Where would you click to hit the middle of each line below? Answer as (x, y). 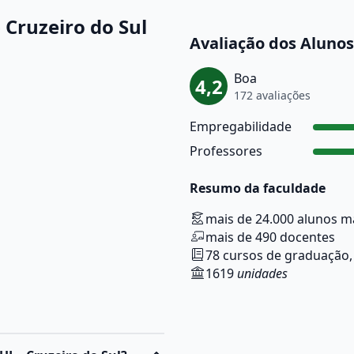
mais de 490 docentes (270, 237)
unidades (262, 273)
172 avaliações (272, 95)
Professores (226, 151)
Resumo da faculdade (258, 188)
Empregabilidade (241, 126)
